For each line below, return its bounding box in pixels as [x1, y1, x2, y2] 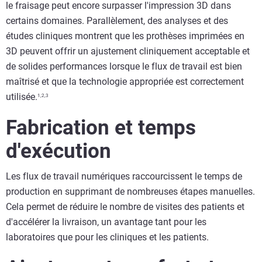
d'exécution [6, 139, 111, 164]
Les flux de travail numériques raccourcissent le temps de [6, 171, 242, 182]
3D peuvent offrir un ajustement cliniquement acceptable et [6, 46, 250, 57]
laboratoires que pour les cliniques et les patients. [6, 232, 209, 243]
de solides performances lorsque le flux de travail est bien [6, 61, 242, 73]
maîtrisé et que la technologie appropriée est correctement [6, 76, 244, 88]
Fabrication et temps [6, 116, 196, 140]
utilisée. [6, 91, 37, 103]
